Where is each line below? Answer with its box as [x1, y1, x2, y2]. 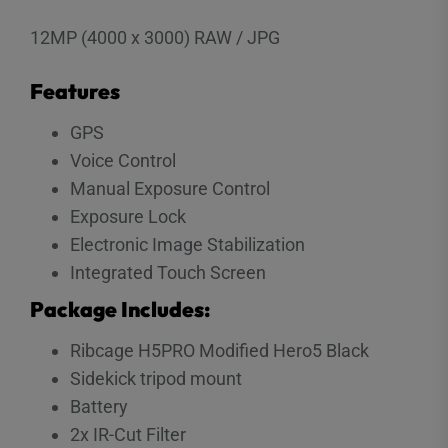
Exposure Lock [70, 205, 186, 227]
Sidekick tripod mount [70, 367, 242, 389]
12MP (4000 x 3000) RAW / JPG [30, 26, 280, 48]
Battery [70, 395, 128, 417]
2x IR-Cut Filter [70, 423, 186, 445]
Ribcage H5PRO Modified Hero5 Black [70, 339, 369, 361]
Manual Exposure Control [70, 177, 270, 199]
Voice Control [70, 149, 176, 171]
